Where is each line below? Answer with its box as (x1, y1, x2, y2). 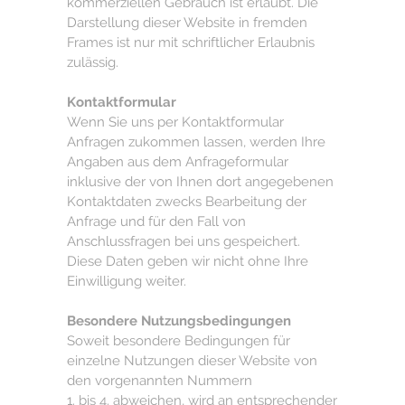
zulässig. (67, 54, 118, 71)
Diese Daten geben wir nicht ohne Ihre (67, 253, 308, 269)
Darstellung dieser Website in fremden (67, 14, 307, 31)
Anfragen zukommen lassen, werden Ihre (67, 134, 325, 150)
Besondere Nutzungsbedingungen (67, 313, 291, 329)
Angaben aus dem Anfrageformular (67, 154, 288, 170)
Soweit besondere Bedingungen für (67, 333, 290, 349)
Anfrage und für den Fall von (67, 213, 246, 230)
